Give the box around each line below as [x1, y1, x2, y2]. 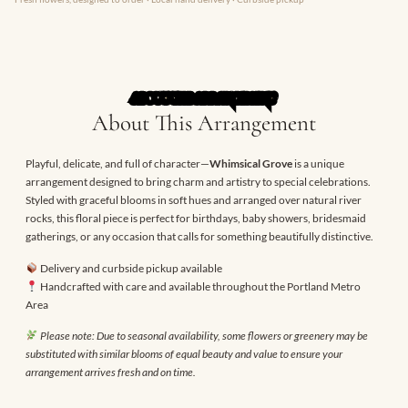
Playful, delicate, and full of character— [25, 157, 209, 171]
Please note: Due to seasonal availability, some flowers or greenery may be [39, 329, 368, 343]
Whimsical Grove [209, 157, 292, 171]
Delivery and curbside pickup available [37, 260, 222, 275]
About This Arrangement [92, 109, 316, 138]
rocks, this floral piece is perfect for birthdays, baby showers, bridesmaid [25, 211, 366, 226]
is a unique [292, 157, 344, 171]
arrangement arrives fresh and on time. [25, 365, 196, 380]
